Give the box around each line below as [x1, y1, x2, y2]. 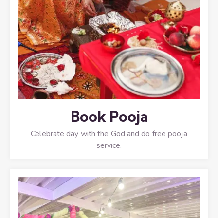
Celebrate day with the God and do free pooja [31, 128, 187, 139]
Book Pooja [70, 107, 148, 126]
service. [96, 140, 122, 151]
